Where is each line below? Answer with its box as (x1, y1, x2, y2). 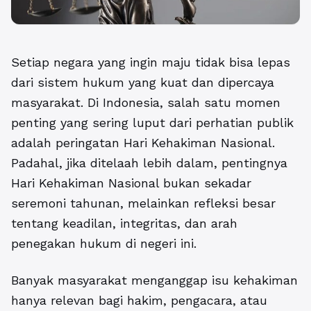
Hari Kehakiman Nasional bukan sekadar (11, 176, 251, 191)
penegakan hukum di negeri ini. (11, 236, 196, 251)
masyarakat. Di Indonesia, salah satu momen (11, 95, 280, 110)
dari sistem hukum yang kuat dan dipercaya (11, 75, 274, 90)
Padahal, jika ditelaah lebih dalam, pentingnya (11, 155, 287, 171)
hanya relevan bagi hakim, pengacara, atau (11, 293, 267, 308)
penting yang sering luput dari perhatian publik (11, 115, 294, 131)
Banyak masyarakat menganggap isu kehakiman (11, 273, 298, 288)
